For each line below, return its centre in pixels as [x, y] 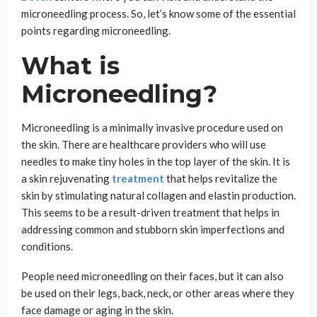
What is [70, 65]
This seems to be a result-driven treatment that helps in [150, 212]
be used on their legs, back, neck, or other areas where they [158, 293]
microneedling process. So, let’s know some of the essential [158, 13]
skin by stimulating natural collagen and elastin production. [158, 195]
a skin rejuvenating [67, 178]
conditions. [48, 246]
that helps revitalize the [221, 178]
